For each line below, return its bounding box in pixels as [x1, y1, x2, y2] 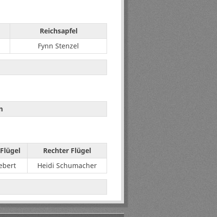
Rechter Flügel [43, 146, 91, 155]
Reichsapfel [39, 26, 77, 36]
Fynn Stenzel [38, 41, 79, 51]
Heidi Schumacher [37, 161, 97, 170]
